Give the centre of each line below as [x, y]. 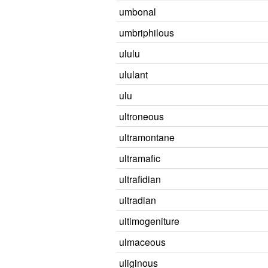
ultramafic [140, 158]
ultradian [138, 200]
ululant [133, 74]
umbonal [138, 11]
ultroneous [141, 116]
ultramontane [147, 137]
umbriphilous [147, 32]
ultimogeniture [149, 221]
